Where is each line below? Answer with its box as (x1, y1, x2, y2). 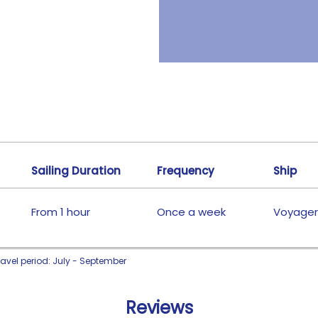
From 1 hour (31, 204, 90, 219)
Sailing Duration (31, 163, 121, 178)
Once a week (156, 204, 226, 219)
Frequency (156, 163, 214, 178)
